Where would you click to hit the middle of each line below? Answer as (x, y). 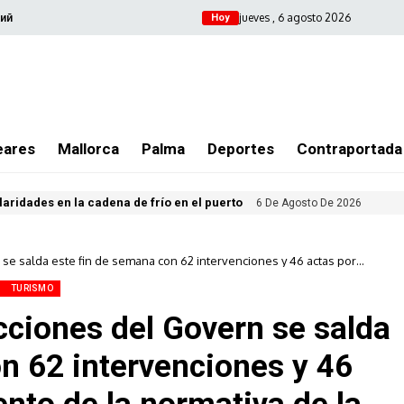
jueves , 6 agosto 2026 (295, 17)
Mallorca (88, 149)
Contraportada (349, 149)
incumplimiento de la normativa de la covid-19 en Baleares (60, 272)
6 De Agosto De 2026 (309, 202)
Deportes (241, 149)
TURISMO (32, 288)
